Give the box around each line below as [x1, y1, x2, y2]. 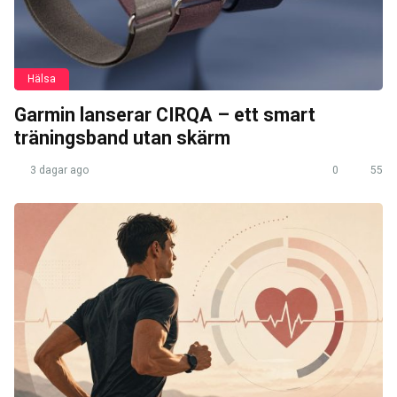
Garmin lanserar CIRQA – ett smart [14, 104, 315, 127]
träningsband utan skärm [14, 127, 230, 150]
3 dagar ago [27, 164, 89, 177]
